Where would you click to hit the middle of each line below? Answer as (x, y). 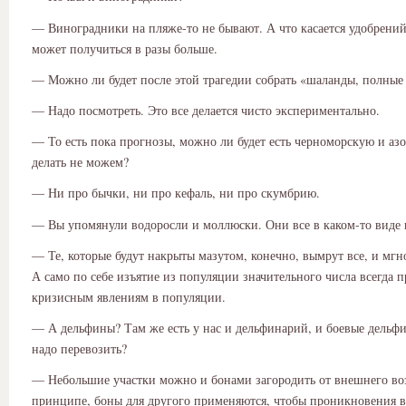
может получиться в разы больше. (125, 48)
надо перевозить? (79, 348)
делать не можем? (80, 162)
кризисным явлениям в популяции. (129, 296)
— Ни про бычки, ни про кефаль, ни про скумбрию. (176, 193)
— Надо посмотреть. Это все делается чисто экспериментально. (206, 111)
